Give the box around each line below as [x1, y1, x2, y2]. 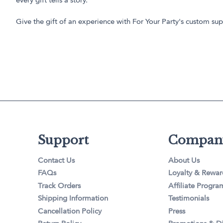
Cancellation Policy [38, 208, 102, 216]
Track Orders [38, 182, 81, 190]
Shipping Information [38, 195, 109, 203]
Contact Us [38, 157, 75, 165]
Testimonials [168, 195, 209, 203]
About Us [168, 157, 200, 165]
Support [38, 133, 89, 148]
